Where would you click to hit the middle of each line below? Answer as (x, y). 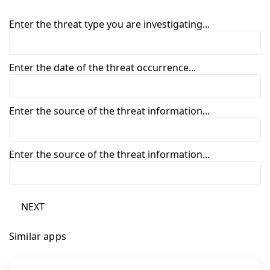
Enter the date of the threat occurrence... (102, 67)
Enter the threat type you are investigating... (109, 24)
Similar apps (38, 236)
